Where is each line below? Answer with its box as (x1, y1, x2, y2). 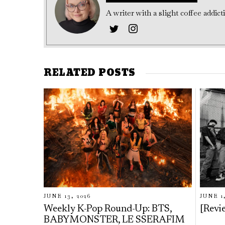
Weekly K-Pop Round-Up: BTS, (44, 204, 172, 214)
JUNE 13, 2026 (44, 192, 91, 200)
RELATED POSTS (44, 65, 136, 82)
